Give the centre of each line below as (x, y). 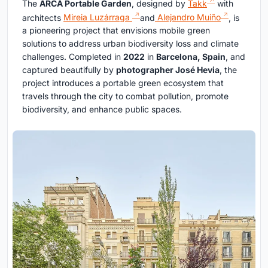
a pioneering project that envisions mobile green (116, 31)
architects (43, 17)
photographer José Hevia (168, 70)
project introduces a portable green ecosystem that (123, 83)
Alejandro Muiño (188, 17)
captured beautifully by (69, 70)
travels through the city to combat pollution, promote (125, 96)
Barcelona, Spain (191, 57)
